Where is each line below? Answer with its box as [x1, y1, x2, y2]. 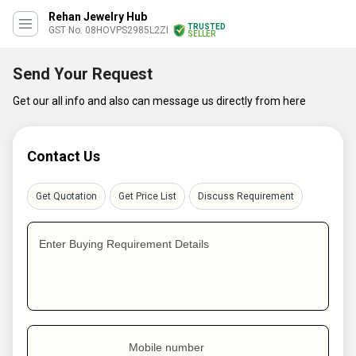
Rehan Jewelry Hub [48, 10, 147, 23]
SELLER [188, 29, 215, 38]
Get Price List [118, 191, 176, 202]
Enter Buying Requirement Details [39, 238, 209, 250]
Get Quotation [36, 191, 97, 202]
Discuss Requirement [198, 191, 294, 202]
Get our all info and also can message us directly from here [13, 95, 306, 107]
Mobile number [129, 341, 204, 354]
